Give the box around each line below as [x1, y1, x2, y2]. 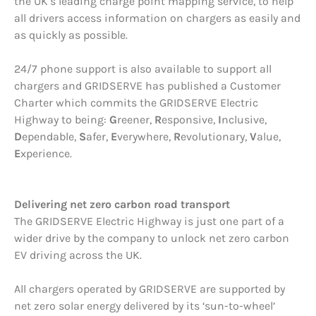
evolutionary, [181, 130, 250, 144]
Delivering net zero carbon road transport [14, 197, 230, 212]
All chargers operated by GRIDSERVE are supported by [14, 282, 285, 296]
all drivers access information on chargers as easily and [14, 11, 300, 25]
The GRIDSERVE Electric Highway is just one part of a [14, 214, 284, 229]
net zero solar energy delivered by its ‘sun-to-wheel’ [14, 299, 275, 313]
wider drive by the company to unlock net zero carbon [14, 231, 289, 245]
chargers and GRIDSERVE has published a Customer [14, 79, 281, 93]
